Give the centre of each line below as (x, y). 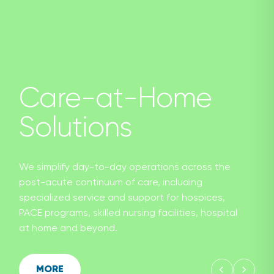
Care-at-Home (116, 99)
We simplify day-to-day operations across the (125, 167)
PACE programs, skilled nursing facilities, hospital (128, 213)
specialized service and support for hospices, (122, 198)
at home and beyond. (68, 228)
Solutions (76, 128)
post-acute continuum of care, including (111, 183)
